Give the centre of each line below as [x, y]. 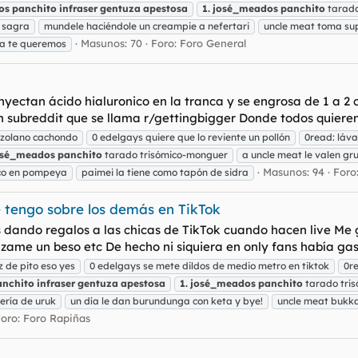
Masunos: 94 [294, 171]
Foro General [213, 43]
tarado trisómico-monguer [165, 154]
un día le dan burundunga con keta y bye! [167, 300]
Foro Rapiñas [57, 318]
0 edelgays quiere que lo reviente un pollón [191, 137]
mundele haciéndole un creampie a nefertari [147, 26]
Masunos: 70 [111, 43]
